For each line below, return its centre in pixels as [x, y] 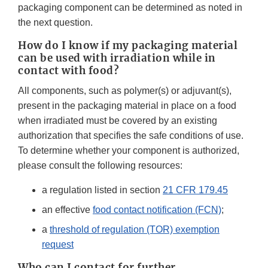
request [58, 245]
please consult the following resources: [100, 166]
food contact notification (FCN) [157, 210]
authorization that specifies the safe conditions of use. [131, 136]
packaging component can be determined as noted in [130, 8]
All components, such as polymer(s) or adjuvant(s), [125, 91]
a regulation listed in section [102, 190]
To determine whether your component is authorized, [129, 151]
